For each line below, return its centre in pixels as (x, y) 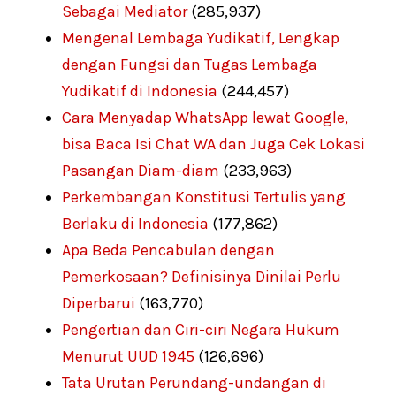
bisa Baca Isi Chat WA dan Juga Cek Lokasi (213, 145)
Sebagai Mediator (125, 12)
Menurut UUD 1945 (128, 357)
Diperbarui (99, 304)
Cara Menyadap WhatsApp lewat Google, (205, 118)
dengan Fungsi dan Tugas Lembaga (190, 65)
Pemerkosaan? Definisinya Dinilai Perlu (202, 277)
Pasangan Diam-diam (141, 171)
